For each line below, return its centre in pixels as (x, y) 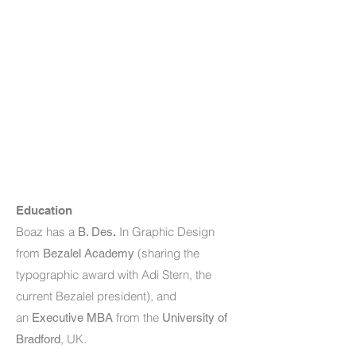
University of (195, 317)
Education (44, 210)
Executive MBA (72, 317)
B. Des (95, 232)
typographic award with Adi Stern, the (114, 275)
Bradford (38, 339)
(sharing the (168, 253)
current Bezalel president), (86, 296)
